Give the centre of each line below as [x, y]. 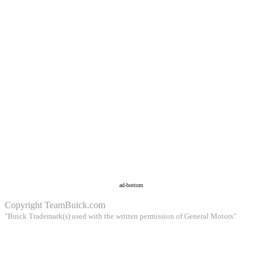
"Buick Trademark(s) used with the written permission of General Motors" [120, 216]
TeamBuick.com [75, 205]
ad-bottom [131, 185]
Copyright [25, 205]
